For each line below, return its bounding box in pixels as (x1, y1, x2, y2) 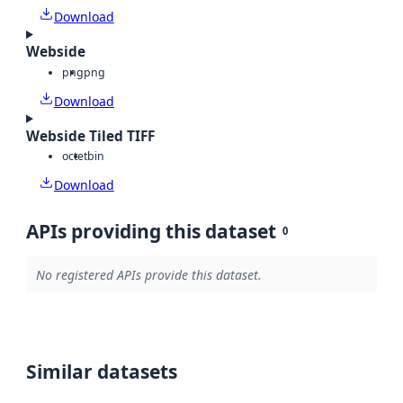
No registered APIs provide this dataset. (35, 265, 262, 283)
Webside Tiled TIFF (26, 126, 155, 146)
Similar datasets (26, 359, 177, 385)
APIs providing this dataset (26, 219, 276, 245)
